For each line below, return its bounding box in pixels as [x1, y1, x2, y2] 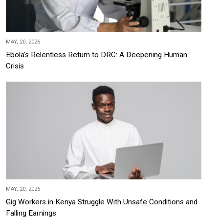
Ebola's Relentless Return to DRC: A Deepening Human [6, 50, 187, 60]
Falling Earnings [6, 209, 56, 218]
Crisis [6, 62, 24, 71]
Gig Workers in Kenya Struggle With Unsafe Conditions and [6, 197, 197, 207]
